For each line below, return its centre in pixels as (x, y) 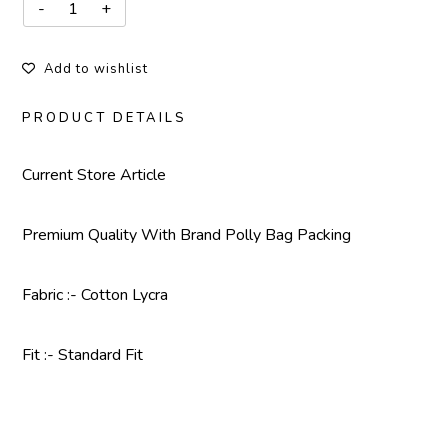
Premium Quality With (101, 235)
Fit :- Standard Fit (82, 355)
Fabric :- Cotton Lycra (95, 295)
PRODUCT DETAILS (104, 118)
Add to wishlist (96, 69)
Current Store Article (94, 175)
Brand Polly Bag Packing (265, 235)
